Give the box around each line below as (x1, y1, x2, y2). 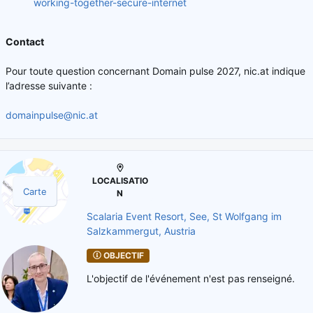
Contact (6, 35, 44, 48)
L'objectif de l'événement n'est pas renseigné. (87, 272, 295, 284)
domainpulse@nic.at (6, 108, 98, 121)
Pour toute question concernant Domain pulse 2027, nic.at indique (6, 64, 305, 77)
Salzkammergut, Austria (87, 224, 196, 237)
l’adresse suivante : (6, 79, 92, 92)
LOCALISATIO (92, 175, 148, 186)
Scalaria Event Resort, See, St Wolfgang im (87, 210, 282, 222)
